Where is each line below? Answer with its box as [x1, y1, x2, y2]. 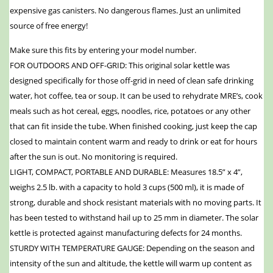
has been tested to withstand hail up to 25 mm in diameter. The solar [10, 212, 258, 224]
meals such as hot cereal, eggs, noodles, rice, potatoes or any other [10, 105, 250, 117]
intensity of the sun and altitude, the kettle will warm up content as [10, 258, 252, 269]
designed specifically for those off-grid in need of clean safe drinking [10, 75, 253, 87]
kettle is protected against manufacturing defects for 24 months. [10, 227, 242, 239]
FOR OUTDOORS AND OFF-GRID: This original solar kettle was [10, 60, 230, 71]
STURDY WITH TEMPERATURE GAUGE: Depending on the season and [10, 243, 255, 254]
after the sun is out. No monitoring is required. [10, 151, 177, 163]
